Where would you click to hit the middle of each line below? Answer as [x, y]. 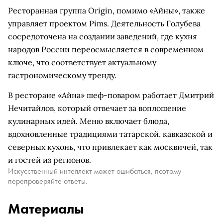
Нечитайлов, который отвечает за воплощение [97, 108]
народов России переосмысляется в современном [106, 49]
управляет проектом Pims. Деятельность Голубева [104, 23]
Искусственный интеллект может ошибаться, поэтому [95, 171]
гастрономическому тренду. [62, 75]
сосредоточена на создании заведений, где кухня [103, 36]
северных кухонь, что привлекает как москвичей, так [110, 147]
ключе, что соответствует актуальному [82, 62]
